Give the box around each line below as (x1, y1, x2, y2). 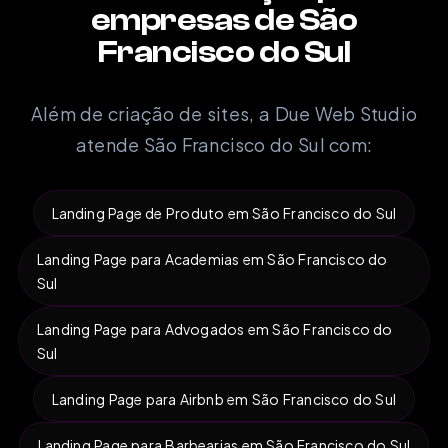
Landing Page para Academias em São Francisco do (37, 249, 388, 268)
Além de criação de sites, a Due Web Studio (30, 101, 418, 125)
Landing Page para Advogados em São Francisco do (37, 319, 393, 338)
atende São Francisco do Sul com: (75, 132, 373, 156)
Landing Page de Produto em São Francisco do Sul (51, 203, 397, 222)
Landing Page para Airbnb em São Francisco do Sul (51, 389, 397, 408)
